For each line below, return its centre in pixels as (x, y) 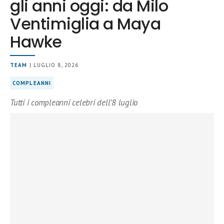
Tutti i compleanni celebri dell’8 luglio (74, 102)
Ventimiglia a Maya (85, 24)
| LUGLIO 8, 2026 (53, 65)
